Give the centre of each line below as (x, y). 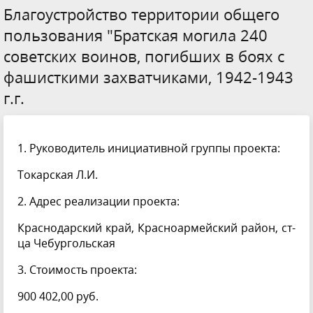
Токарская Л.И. (58, 175)
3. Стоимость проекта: (77, 270)
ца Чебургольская (66, 243)
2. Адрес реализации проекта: (99, 202)
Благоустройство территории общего (141, 14)
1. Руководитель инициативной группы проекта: (149, 148)
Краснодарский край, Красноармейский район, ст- (156, 228)
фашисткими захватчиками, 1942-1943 (148, 77)
